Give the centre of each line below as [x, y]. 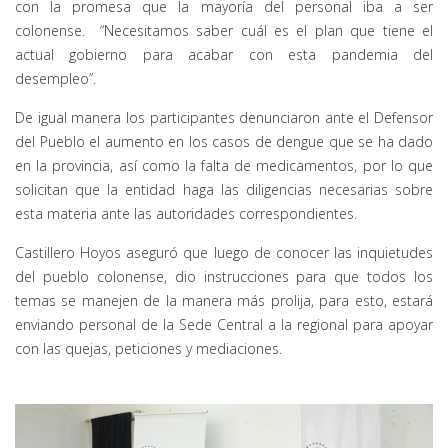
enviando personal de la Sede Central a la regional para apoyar [224, 324]
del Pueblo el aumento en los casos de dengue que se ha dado [224, 141]
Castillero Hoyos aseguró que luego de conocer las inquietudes [224, 252]
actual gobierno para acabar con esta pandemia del [224, 54]
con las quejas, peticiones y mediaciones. [148, 348]
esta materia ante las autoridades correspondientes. [186, 213]
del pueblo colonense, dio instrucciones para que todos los [224, 276]
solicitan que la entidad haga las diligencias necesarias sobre [224, 189]
